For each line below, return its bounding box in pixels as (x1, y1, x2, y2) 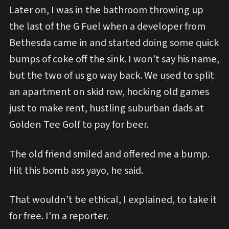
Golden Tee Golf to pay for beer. (9, 117, 149, 132)
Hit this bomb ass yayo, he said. (9, 163, 143, 178)
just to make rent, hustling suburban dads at (9, 101, 204, 116)
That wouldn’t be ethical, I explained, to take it (9, 192, 217, 207)
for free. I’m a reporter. (9, 209, 108, 223)
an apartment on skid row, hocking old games (9, 84, 209, 100)
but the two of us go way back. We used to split (9, 68, 214, 83)
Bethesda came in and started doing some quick (9, 35, 219, 51)
